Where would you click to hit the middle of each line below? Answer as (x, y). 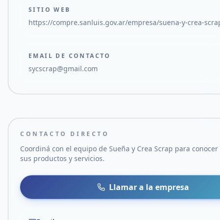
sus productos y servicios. (62, 158)
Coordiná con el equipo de (65, 149)
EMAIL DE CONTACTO (70, 56)
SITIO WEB (50, 10)
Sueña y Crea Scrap (141, 149)
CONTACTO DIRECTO (65, 134)
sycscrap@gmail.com (63, 69)
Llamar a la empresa (149, 187)
